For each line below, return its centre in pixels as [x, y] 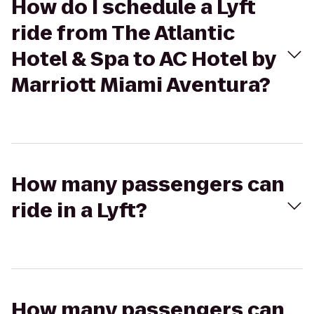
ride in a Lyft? [79, 211]
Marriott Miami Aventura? [141, 85]
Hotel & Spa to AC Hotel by [144, 59]
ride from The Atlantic [123, 33]
